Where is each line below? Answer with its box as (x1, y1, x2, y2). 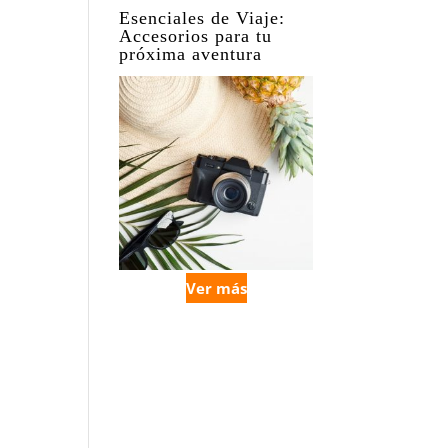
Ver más (185, 278, 247, 298)
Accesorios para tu (119, 26, 273, 46)
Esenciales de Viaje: (119, 8, 286, 28)
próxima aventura (119, 44, 263, 64)
